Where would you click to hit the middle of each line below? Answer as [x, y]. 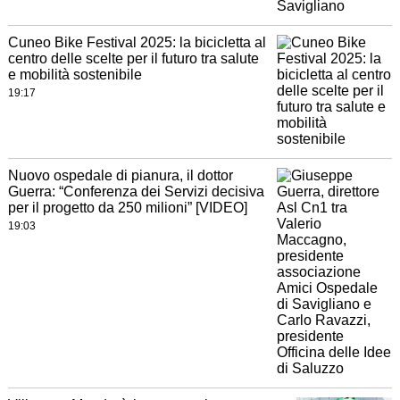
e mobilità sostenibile [75, 75]
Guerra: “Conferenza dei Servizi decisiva [136, 192]
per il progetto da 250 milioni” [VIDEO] [127, 208]
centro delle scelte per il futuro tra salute [133, 58]
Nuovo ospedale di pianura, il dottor [120, 175]
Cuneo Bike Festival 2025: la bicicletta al [137, 42]
